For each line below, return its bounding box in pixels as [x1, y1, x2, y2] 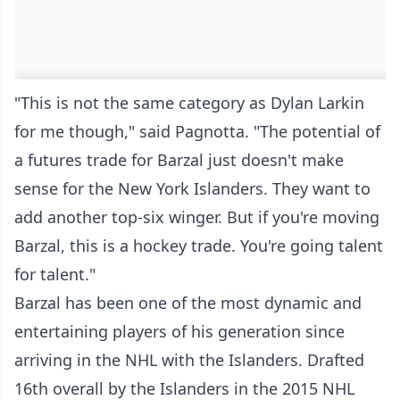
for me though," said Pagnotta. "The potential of [14, 120, 380, 142]
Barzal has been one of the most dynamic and [14, 291, 362, 313]
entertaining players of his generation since [14, 320, 345, 342]
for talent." [14, 262, 96, 285]
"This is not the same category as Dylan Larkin [14, 91, 364, 113]
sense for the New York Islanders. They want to [14, 177, 371, 199]
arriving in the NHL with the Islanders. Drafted [14, 348, 364, 371]
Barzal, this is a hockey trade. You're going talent [14, 234, 383, 256]
